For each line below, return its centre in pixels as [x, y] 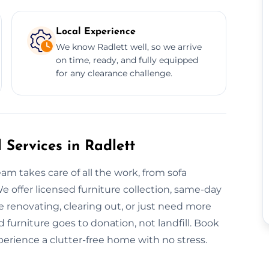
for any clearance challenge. [114, 73]
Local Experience [95, 32]
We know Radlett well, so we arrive [128, 47]
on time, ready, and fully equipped [127, 60]
